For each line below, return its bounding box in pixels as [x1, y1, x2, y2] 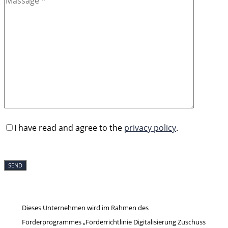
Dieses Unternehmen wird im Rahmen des [21, 203, 149, 212]
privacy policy [124, 122, 176, 133]
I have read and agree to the [14, 122, 124, 133]
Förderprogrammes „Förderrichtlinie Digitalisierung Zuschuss [21, 217, 206, 226]
